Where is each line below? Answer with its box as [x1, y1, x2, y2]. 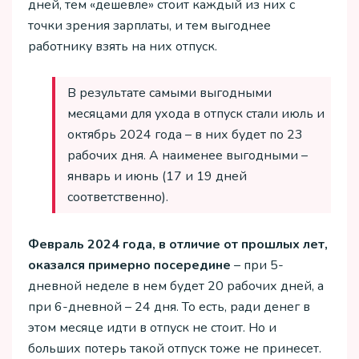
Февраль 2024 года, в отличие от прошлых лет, [28, 235, 328, 253]
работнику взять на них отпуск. [28, 37, 217, 55]
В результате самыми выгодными [67, 84, 272, 103]
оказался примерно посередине [28, 256, 231, 274]
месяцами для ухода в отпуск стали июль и [67, 105, 325, 123]
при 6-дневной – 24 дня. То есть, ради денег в [28, 297, 310, 316]
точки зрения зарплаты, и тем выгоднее [28, 16, 271, 34]
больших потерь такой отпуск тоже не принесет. [28, 339, 321, 357]
